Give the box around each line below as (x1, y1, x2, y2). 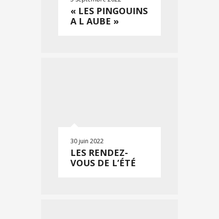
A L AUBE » (70, 15, 119, 27)
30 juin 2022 (70, 137, 104, 145)
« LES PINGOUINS (70, 5, 148, 17)
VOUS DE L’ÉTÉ (70, 157, 136, 169)
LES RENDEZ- (70, 147, 128, 158)
